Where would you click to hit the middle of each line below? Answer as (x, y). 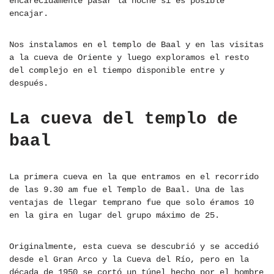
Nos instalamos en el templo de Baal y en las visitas (136, 45)
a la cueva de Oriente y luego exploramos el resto (129, 58)
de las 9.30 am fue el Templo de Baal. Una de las (127, 190)
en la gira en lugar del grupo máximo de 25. (114, 216)
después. (29, 83)
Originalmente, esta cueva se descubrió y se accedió (134, 247)
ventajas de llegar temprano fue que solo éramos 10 (131, 203)
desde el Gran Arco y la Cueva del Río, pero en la (129, 260)
